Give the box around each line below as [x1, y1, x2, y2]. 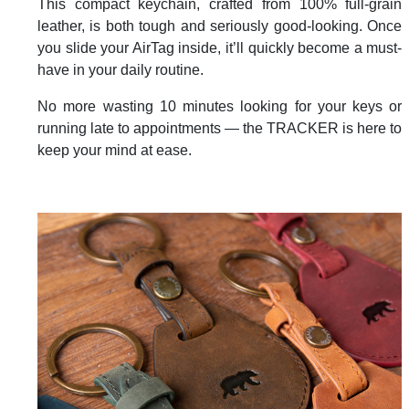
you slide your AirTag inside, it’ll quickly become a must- [37, 40, 403, 57]
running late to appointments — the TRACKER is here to [37, 121, 403, 137]
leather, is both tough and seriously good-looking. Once [37, 18, 403, 35]
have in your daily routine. [37, 62, 204, 79]
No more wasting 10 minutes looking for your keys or [37, 99, 403, 115]
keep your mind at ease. [37, 142, 192, 159]
